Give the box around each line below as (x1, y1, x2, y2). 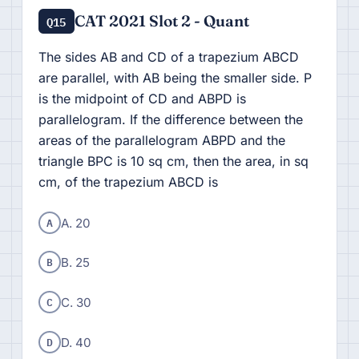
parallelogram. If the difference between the (38, 111, 303, 127)
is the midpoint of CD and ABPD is (38, 90, 246, 107)
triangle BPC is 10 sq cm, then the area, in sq (38, 152, 309, 169)
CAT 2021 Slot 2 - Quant (74, 10, 249, 30)
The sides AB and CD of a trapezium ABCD (38, 48, 299, 65)
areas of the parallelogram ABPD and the (38, 131, 285, 148)
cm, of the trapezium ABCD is (38, 173, 218, 190)
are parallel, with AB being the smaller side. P (38, 69, 312, 86)
